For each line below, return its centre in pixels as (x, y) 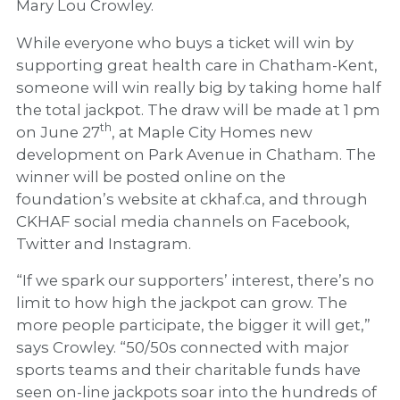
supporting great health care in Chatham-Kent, (196, 65)
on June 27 (58, 132)
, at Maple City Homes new (212, 132)
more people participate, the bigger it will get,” (193, 325)
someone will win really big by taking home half (198, 87)
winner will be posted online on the (150, 176)
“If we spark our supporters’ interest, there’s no (195, 281)
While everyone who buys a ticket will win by (184, 42)
